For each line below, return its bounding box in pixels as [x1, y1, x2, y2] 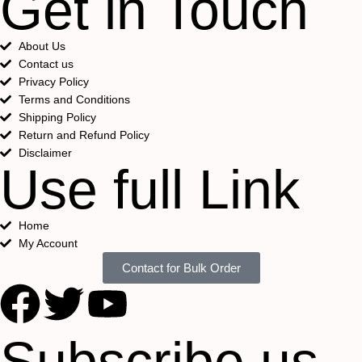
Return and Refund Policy [18, 128, 149, 141]
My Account [18, 237, 78, 250]
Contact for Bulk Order [121, 261, 241, 275]
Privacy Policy [18, 75, 89, 88]
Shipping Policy [18, 111, 96, 124]
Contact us [18, 57, 74, 70]
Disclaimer [18, 146, 72, 159]
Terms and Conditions [18, 93, 130, 106]
